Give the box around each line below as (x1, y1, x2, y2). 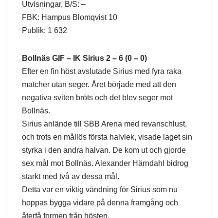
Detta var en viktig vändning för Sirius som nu (22, 185, 178, 194)
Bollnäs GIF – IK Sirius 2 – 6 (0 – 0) (22, 54, 147, 63)
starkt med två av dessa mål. (22, 172, 119, 181)
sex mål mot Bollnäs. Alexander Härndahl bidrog (22, 159, 188, 168)
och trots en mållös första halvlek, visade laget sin (22, 133, 192, 142)
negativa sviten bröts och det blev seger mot (22, 93, 173, 102)
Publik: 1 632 (22, 26, 67, 35)
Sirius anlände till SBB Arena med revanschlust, (22, 120, 187, 128)
